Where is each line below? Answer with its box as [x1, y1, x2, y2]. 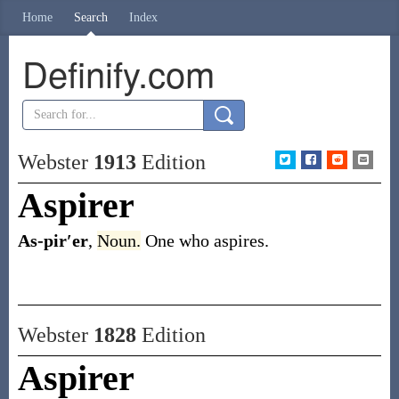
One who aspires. [144, 231, 269, 250]
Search [74, 11, 108, 24]
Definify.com [21, 47, 215, 98]
